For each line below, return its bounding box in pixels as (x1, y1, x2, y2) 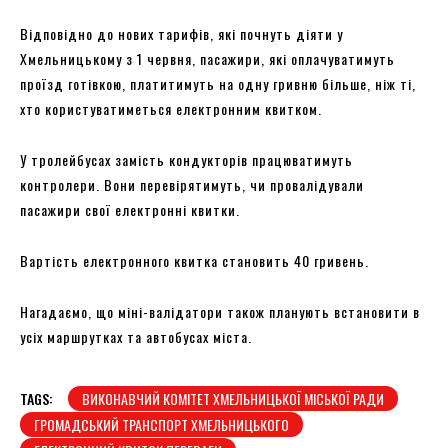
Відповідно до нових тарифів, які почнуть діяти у (20, 22, 343, 44)
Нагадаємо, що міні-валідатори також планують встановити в (20, 300, 420, 322)
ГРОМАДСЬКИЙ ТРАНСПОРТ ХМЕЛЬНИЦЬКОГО (34, 413, 289, 435)
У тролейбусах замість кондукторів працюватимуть (20, 148, 353, 170)
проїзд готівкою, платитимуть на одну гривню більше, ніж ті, (20, 72, 416, 94)
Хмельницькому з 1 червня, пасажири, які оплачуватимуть (20, 47, 395, 69)
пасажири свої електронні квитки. (20, 198, 240, 220)
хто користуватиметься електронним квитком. (20, 97, 322, 119)
